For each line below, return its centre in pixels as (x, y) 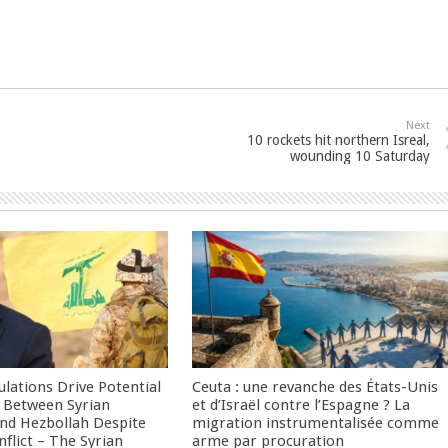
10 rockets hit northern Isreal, (338, 140)
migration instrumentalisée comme (316, 422)
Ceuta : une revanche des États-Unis (315, 386)
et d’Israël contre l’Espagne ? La (301, 404)
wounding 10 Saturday (360, 156)
